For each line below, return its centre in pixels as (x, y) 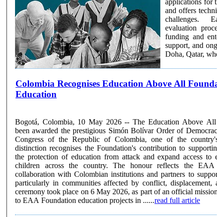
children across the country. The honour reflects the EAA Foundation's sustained (64, 165)
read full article (177, 200)
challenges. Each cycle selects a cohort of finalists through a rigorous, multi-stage (184, 19)
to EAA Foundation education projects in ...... (85, 200)
